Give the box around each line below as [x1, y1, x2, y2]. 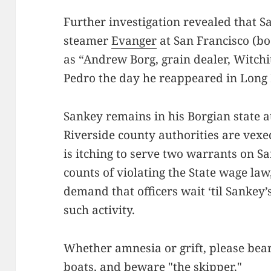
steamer [64, 33, 112, 49]
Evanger [111, 33, 157, 49]
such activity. [64, 202, 135, 218]
